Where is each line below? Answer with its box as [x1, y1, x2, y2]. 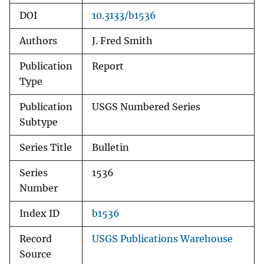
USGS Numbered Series [92, 101, 200, 113]
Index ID [19, 208, 60, 220]
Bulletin [92, 142, 129, 154]
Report [92, 61, 124, 72]
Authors [19, 35, 57, 47]
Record [19, 233, 52, 245]
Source [19, 249, 51, 260]
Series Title [19, 142, 72, 154]
